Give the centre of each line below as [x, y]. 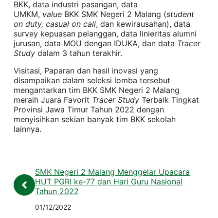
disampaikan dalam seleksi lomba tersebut [92, 80]
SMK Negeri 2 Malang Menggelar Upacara [112, 172]
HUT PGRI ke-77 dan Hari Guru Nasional [109, 181]
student [180, 14]
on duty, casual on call [55, 24]
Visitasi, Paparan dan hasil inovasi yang [86, 70]
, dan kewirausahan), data [143, 24]
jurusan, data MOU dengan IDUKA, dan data [95, 43]
